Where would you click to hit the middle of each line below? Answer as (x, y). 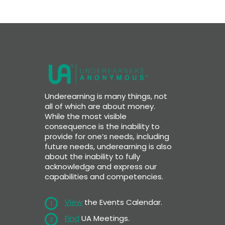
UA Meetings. (104, 218)
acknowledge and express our (101, 166)
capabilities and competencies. (104, 176)
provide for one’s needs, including (107, 136)
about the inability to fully (92, 156)
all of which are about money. (100, 106)
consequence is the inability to (102, 126)
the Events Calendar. (122, 202)
